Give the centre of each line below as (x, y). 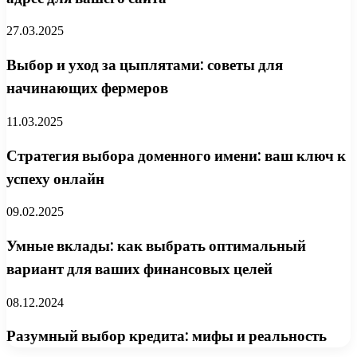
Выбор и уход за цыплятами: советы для (145, 65)
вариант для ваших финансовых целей (139, 269)
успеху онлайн (55, 178)
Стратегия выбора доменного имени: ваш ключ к (176, 155)
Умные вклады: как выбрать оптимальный (156, 245)
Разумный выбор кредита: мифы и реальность (167, 336)
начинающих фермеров (87, 88)
